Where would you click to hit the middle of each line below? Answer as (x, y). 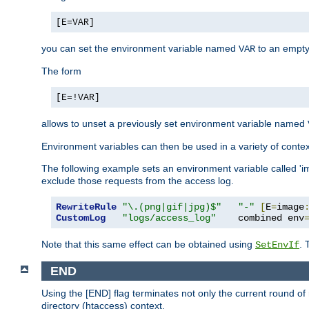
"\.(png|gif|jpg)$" (172, 207)
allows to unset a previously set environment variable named (175, 123)
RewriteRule (86, 207)
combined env (260, 218)
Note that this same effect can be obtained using (148, 244)
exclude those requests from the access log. (138, 180)
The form (61, 71)
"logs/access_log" (169, 218)
